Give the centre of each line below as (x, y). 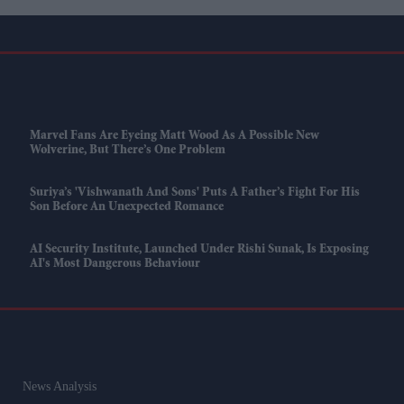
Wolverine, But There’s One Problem (127, 151)
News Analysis (59, 387)
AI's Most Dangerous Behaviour (115, 265)
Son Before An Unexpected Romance (126, 208)
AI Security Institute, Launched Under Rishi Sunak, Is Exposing (199, 250)
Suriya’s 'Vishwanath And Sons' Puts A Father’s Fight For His (194, 193)
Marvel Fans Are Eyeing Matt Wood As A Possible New (174, 137)
